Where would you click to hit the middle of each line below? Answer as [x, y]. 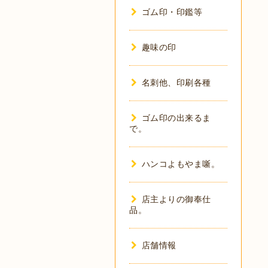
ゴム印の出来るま [176, 118]
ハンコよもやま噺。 [180, 164]
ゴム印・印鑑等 [172, 12]
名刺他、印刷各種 [176, 83]
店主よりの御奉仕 [176, 199]
